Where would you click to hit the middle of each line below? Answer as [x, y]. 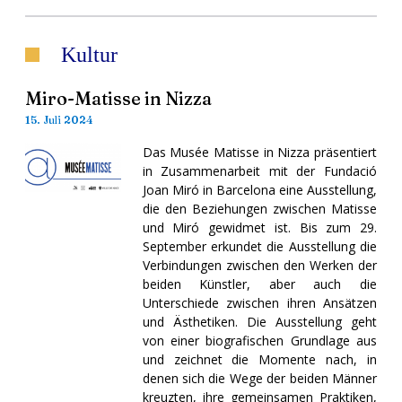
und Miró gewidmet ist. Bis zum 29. [259, 227]
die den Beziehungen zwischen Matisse [259, 208]
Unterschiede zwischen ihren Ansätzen [259, 302]
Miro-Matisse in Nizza [118, 98]
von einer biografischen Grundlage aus [259, 340]
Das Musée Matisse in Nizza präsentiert [259, 152]
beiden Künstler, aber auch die [259, 284]
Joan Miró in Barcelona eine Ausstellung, [259, 189]
